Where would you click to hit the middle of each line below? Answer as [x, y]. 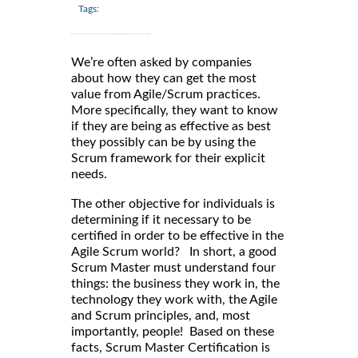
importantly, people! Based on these [173, 332]
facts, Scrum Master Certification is [171, 348]
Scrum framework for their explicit [168, 159]
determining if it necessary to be [161, 220]
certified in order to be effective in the [177, 236]
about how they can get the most [164, 79]
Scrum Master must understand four [173, 268]
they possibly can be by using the [163, 143]
